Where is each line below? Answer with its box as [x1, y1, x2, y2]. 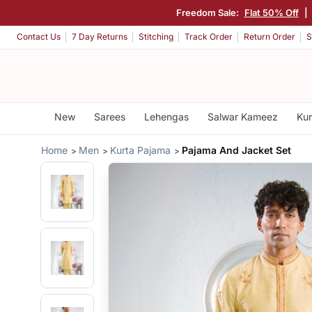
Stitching [139, 31, 173, 42]
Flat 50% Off [244, 6, 299, 18]
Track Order [185, 31, 233, 42]
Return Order [244, 31, 295, 42]
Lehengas [143, 111, 189, 123]
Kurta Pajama [110, 143, 171, 156]
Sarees [93, 111, 125, 123]
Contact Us [17, 31, 61, 42]
